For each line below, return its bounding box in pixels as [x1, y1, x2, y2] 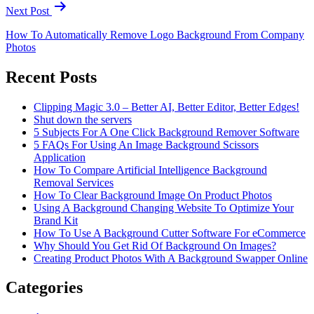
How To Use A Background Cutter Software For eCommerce [34, 226, 306, 239]
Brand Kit [34, 214, 78, 226]
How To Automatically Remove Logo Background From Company [6, 28, 304, 41]
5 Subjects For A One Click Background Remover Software [34, 125, 299, 138]
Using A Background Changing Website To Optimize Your [34, 201, 294, 214]
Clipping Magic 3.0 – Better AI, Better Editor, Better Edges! [34, 100, 299, 113]
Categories [6, 278, 83, 297]
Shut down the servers [34, 113, 132, 125]
